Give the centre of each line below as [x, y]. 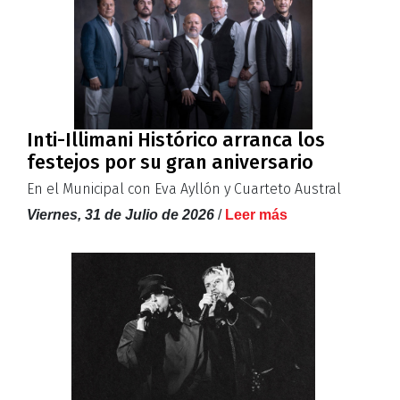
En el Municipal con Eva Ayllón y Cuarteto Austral [184, 189]
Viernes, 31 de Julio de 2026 [121, 215]
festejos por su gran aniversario [170, 163]
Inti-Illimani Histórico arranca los [176, 141]
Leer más [256, 215]
